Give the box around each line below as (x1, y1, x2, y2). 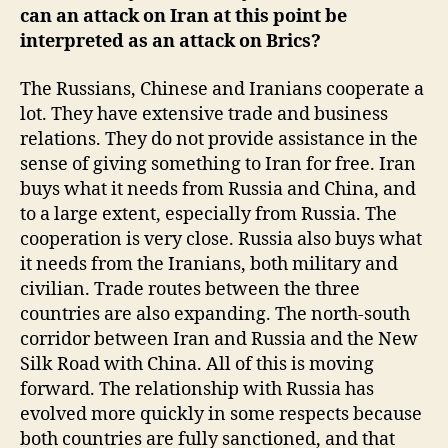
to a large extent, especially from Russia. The (20, 202, 397, 226)
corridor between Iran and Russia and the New (20, 327, 418, 351)
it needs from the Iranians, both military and (20, 252, 398, 276)
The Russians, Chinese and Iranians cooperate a (20, 77, 424, 101)
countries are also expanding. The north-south (20, 302, 410, 326)
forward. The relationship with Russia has (20, 377, 374, 401)
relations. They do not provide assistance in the (20, 127, 418, 151)
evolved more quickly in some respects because (20, 402, 422, 426)
